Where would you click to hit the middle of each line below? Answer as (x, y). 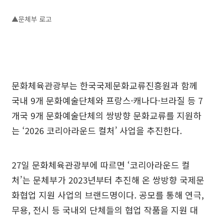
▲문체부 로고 (32, 19)
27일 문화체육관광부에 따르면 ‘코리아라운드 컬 (101, 164)
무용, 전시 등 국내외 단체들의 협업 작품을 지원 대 (105, 209)
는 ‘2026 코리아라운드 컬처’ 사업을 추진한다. (97, 130)
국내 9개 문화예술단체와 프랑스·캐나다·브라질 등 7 (107, 100)
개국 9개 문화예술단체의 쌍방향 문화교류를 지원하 (107, 115)
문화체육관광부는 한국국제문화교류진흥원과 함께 (105, 85)
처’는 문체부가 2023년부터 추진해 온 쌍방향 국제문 (108, 179)
